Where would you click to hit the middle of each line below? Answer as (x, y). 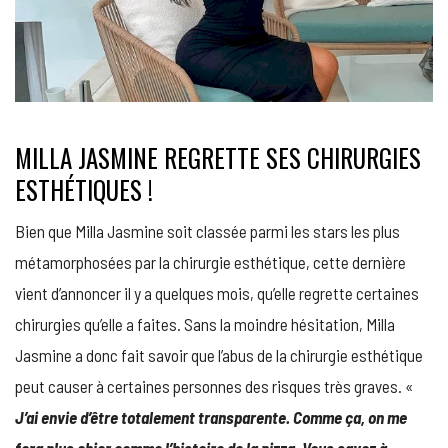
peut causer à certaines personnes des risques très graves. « (214, 385)
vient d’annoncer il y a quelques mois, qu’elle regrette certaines (217, 292)
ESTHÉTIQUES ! (84, 189)
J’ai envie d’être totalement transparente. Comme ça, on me (211, 416)
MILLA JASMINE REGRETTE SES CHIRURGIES (218, 157)
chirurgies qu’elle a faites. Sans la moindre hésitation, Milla (205, 323)
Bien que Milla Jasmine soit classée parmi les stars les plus (207, 230)
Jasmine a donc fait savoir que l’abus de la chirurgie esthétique (219, 354)
